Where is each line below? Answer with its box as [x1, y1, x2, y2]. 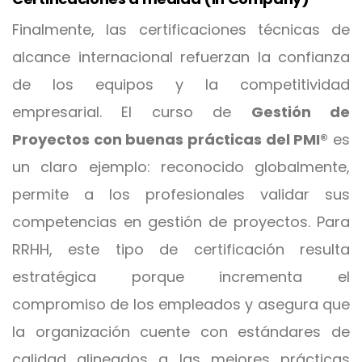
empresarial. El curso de [12, 102, 251, 122]
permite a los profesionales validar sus [12, 184, 350, 204]
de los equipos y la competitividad [12, 74, 350, 95]
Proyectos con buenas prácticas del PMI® [12, 129, 329, 149]
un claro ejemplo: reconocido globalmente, [12, 157, 350, 177]
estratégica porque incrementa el [12, 267, 350, 287]
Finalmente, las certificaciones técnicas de [12, 19, 350, 40]
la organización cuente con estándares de [12, 322, 350, 342]
